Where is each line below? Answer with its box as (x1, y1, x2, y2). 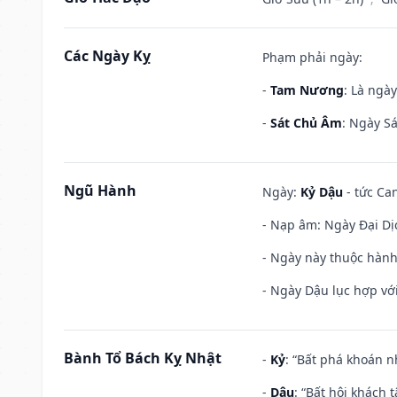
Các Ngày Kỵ (64, 45, 151, 66)
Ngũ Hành (64, 180, 136, 200)
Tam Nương (270, 81, 344, 98)
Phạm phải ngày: (262, 48, 362, 66)
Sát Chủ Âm (270, 113, 342, 131)
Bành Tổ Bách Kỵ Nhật (64, 347, 222, 368)
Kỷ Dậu (300, 183, 343, 200)
